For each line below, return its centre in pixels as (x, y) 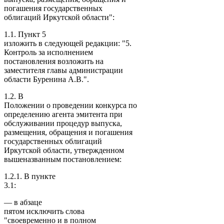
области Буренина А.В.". (46, 79)
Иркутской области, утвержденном (64, 150)
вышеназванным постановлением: (63, 159)
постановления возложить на (54, 61)
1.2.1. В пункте (30, 176)
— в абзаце (23, 202)
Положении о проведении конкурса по (70, 105)
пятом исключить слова (44, 211)
